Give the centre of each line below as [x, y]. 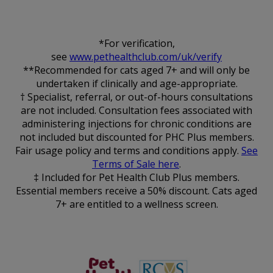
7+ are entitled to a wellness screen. [136, 204]
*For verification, [136, 44]
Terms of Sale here [136, 164]
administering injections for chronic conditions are [136, 124]
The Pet [101, 257]
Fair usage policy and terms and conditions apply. [128, 151]
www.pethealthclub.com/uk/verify [146, 57]
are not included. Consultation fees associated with [136, 111]
